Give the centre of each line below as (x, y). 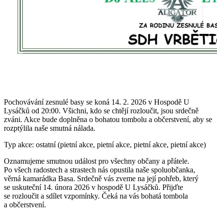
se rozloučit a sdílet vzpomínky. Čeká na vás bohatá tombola (96, 196)
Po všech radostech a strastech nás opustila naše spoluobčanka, (100, 170)
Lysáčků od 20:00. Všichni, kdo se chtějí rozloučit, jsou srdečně (101, 110)
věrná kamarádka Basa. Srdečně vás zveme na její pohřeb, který (101, 178)
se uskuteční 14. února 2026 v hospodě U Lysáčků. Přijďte (93, 187)
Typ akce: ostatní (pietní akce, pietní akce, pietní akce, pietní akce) (105, 144)
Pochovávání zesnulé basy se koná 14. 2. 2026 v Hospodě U (97, 102)
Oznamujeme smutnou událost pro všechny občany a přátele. (97, 161)
